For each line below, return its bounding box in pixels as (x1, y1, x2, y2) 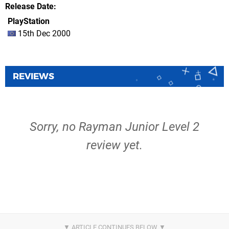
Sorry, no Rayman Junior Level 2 (30, 120, 199, 134)
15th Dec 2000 (16, 29, 71, 38)
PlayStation (8, 16, 50, 26)
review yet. (86, 138, 143, 152)
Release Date (5, 2, 54, 11)
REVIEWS (13, 71, 54, 81)
